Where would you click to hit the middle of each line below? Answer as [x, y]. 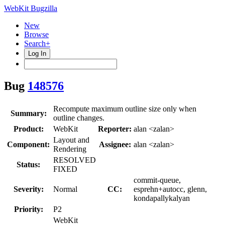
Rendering [70, 149]
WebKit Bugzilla [31, 8]
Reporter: [115, 129]
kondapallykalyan [162, 198]
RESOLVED [75, 160]
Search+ [37, 43]
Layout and [71, 140]
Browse [36, 34]
